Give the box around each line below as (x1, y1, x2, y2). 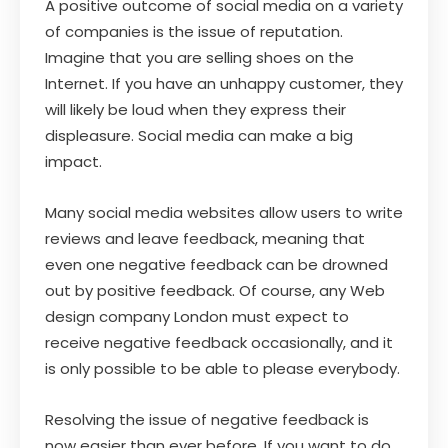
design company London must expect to (45, 305, 349, 327)
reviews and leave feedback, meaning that (45, 227, 365, 249)
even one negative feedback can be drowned (45, 253, 388, 275)
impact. (45, 150, 102, 172)
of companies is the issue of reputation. (45, 20, 343, 42)
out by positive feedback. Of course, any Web (45, 279, 385, 301)
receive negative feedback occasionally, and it (45, 331, 393, 353)
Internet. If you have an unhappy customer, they (45, 72, 403, 94)
